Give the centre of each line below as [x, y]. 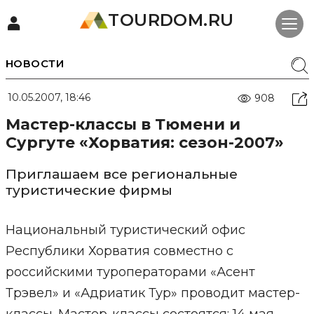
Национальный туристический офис [125, 230]
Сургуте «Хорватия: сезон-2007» [144, 143]
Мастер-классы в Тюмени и [123, 124]
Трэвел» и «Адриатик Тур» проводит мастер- [152, 293]
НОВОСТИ [34, 63]
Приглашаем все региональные [121, 174]
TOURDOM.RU [171, 20]
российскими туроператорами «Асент [130, 272]
